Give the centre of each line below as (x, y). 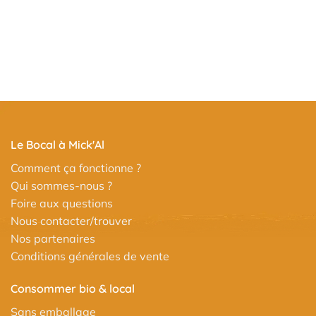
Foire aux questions (62, 203)
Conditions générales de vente (90, 256)
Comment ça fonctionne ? (76, 168)
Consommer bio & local (73, 288)
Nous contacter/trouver (71, 220)
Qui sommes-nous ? (61, 185)
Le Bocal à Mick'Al (57, 144)
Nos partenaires (53, 238)
